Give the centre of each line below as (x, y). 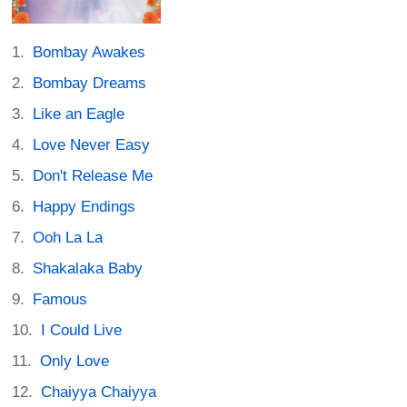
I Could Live (82, 330)
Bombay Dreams (90, 83)
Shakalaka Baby (88, 268)
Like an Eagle (79, 114)
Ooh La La (68, 237)
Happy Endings (84, 206)
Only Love (75, 361)
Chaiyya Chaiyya (99, 392)
